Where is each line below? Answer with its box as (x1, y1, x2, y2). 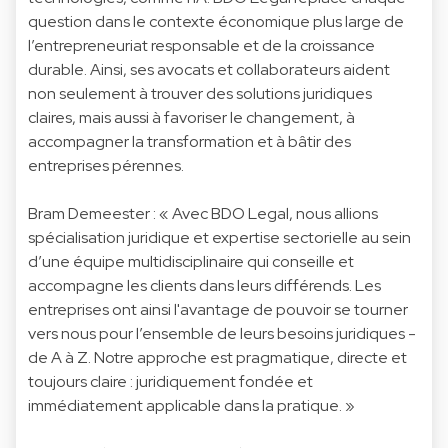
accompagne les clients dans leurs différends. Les (28, 274, 381, 296)
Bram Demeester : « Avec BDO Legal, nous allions (28, 202, 378, 224)
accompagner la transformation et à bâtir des (28, 130, 351, 152)
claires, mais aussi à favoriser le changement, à (28, 106, 355, 128)
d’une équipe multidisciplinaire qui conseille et (28, 250, 354, 272)
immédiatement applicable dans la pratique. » (28, 394, 355, 416)
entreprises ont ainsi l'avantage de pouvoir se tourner (28, 298, 408, 320)
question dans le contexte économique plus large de (28, 10, 404, 32)
